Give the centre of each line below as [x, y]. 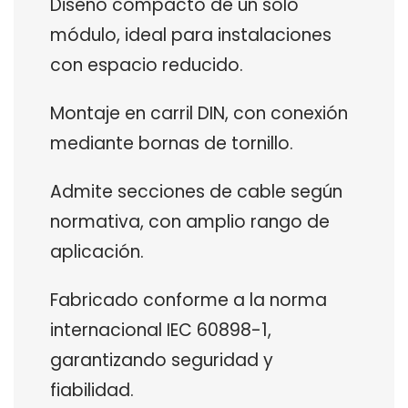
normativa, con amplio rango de [190, 222]
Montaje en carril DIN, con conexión [199, 114]
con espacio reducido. [147, 66]
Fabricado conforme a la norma [189, 301]
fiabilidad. [92, 391]
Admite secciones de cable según [196, 192]
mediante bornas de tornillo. [172, 144]
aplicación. [97, 252]
